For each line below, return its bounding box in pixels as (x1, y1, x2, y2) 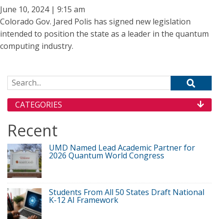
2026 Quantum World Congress (49, 150, 164, 161)
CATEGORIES (15, 99, 62, 110)
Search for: (7, 76, 46, 87)
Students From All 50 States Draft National (49, 187, 204, 197)
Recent (7, 120, 58, 141)
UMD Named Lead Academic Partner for (49, 142, 195, 153)
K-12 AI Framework (49, 195, 118, 205)
